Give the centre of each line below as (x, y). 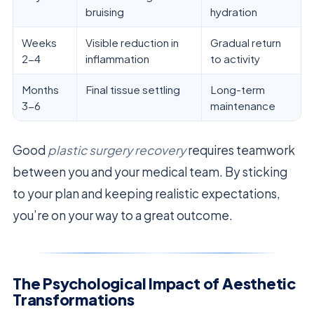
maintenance (243, 106)
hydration (234, 12)
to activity (235, 59)
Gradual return (246, 43)
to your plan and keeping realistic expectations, (146, 194)
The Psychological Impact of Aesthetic (155, 283)
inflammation (117, 59)
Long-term (238, 90)
